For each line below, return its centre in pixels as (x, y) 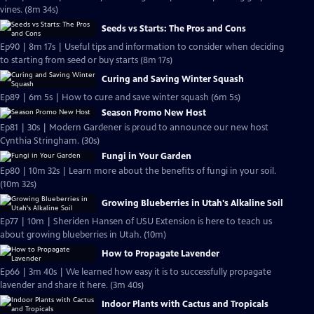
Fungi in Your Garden (146, 156)
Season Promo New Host (154, 113)
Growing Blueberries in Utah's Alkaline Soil (192, 203)
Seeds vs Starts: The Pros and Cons (174, 29)
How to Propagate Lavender (161, 254)
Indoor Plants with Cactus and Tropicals (185, 304)
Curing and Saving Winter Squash (173, 79)
